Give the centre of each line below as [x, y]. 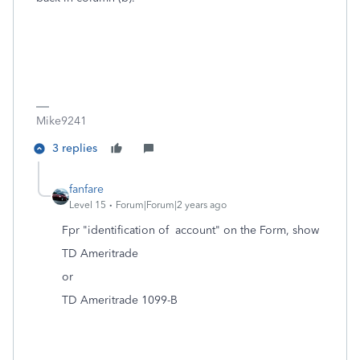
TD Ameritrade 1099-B [120, 301]
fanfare [86, 190]
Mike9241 [61, 121]
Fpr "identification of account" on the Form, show [190, 231]
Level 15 [88, 205]
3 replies [75, 149]
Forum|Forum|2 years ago [171, 205]
